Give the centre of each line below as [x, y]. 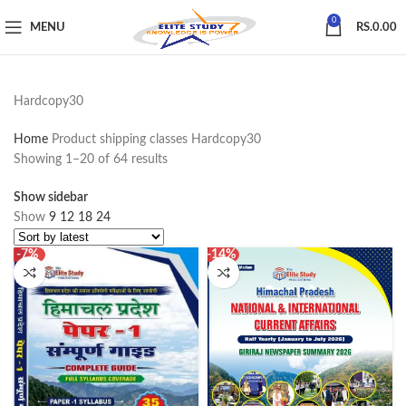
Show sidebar [51, 198]
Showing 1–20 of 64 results [91, 159]
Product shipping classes [121, 140]
